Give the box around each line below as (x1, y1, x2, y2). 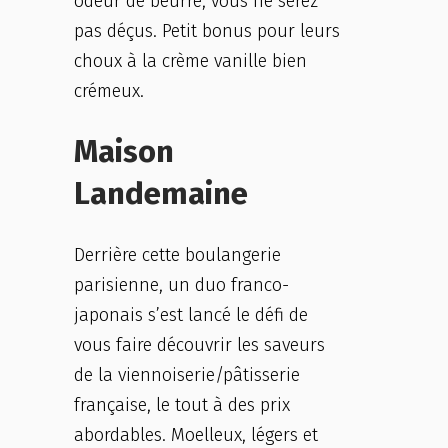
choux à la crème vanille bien (74, 50, 307, 72)
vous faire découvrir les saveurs (74, 334, 325, 356)
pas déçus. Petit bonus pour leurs (74, 20, 340, 42)
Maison (74, 133, 174, 170)
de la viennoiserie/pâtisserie (74, 364, 300, 386)
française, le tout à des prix (74, 394, 290, 416)
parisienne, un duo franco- (74, 274, 289, 296)
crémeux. (74, 80, 144, 102)
